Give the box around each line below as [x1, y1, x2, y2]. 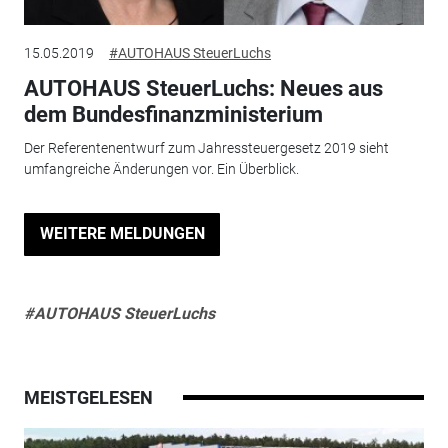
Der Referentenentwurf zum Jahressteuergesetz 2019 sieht [23, 140, 389, 157]
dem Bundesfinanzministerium [23, 101, 323, 127]
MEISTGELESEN [23, 387, 153, 409]
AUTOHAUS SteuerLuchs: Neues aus [23, 75, 383, 101]
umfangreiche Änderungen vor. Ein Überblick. [23, 161, 299, 178]
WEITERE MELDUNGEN [39, 224, 205, 244]
